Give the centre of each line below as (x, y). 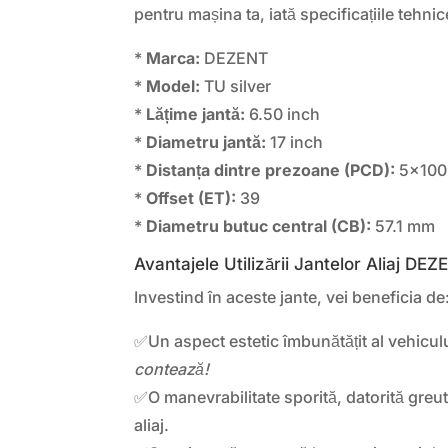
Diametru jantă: (206, 141)
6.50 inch (283, 113)
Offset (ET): (191, 197)
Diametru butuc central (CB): (259, 225)
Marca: (173, 57)
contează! (172, 368)
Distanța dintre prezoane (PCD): (271, 169)
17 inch (295, 141)
